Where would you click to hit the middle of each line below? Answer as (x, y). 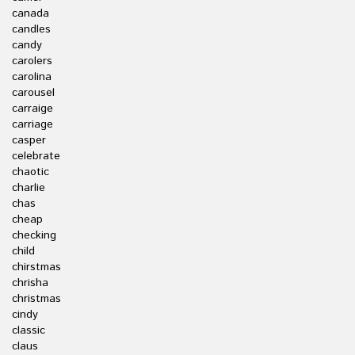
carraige (32, 109)
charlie (29, 188)
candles (31, 29)
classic (29, 330)
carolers (32, 61)
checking (34, 235)
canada (31, 13)
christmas (36, 299)
